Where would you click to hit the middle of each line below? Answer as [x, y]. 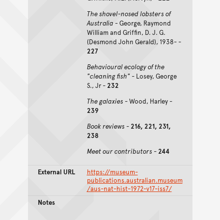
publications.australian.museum [135, 180]
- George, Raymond [142, 23]
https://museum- [112, 172]
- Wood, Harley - [148, 101]
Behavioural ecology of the [125, 67]
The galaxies [105, 101]
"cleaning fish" [108, 76]
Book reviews [106, 126]
